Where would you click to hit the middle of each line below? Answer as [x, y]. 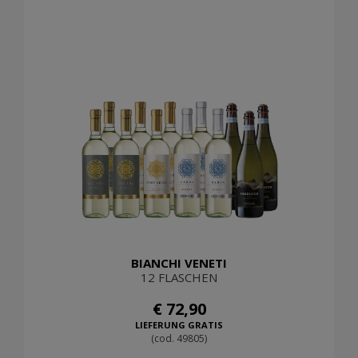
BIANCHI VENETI [179, 263]
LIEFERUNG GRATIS [179, 325]
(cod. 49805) [179, 339]
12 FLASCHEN [179, 278]
